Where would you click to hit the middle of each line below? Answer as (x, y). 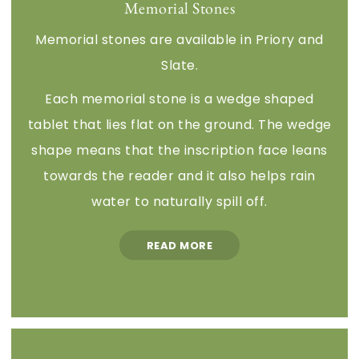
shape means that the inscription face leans (179, 150)
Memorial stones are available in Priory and (179, 39)
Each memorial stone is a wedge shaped (179, 99)
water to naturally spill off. (179, 201)
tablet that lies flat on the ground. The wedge (179, 124)
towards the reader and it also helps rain (179, 175)
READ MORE (179, 245)
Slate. (179, 65)
